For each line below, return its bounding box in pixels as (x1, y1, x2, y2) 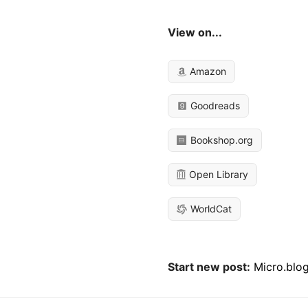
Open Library (186, 168, 249, 181)
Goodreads (188, 100, 241, 111)
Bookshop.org (188, 134, 254, 146)
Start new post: (168, 260, 251, 274)
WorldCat (188, 203, 232, 215)
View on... (168, 25, 223, 39)
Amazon (187, 65, 227, 77)
